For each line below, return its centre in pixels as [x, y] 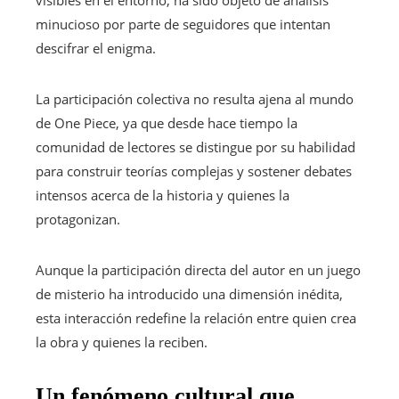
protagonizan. [78, 220]
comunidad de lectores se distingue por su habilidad [195, 147]
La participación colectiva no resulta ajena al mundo [195, 99]
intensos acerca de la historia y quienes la [163, 195]
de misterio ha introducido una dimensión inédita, [189, 294]
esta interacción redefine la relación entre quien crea [196, 318]
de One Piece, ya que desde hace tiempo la [167, 123]
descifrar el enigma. [96, 49]
